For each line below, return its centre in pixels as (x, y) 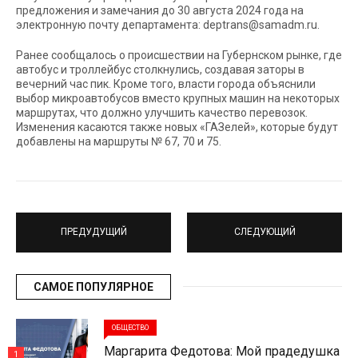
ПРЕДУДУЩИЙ (93, 232)
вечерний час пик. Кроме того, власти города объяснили (166, 84)
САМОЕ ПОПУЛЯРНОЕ (93, 286)
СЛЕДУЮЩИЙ (265, 232)
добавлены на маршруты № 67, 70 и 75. (119, 141)
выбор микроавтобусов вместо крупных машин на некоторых (178, 98)
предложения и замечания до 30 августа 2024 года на (160, 10)
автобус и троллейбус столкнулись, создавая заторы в (160, 69)
